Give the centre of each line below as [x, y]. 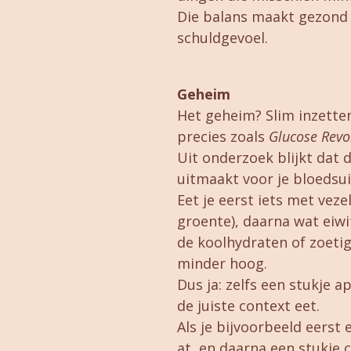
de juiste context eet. [248, 306]
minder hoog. [222, 264]
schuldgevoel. [222, 38]
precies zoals [223, 137]
